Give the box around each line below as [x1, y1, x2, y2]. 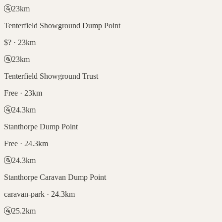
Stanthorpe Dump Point [4, 122, 78, 131]
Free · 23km [4, 88, 42, 97]
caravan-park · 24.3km [4, 189, 75, 198]
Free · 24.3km [4, 139, 48, 148]
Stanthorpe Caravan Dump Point [4, 172, 106, 181]
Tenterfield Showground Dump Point [4, 21, 120, 30]
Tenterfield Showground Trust [4, 71, 98, 80]
